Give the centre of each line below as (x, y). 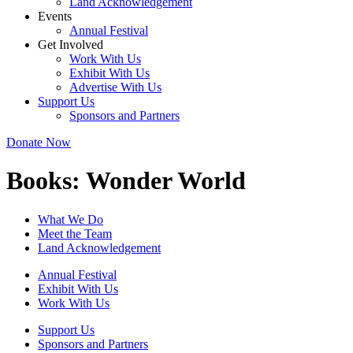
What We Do (71, 219)
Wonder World (166, 181)
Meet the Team (75, 233)
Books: (46, 181)
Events (55, 16)
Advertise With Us (115, 87)
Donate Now (39, 142)
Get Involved (71, 45)
